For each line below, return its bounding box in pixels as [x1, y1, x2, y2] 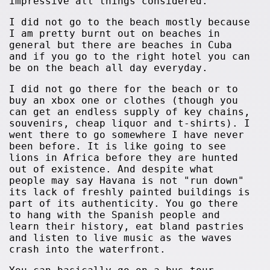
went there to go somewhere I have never [9, 129, 245, 140]
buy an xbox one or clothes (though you [9, 95, 239, 106]
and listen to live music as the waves [9, 232, 233, 243]
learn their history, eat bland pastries [9, 221, 245, 232]
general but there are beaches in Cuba [9, 39, 233, 51]
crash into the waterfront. [9, 243, 166, 255]
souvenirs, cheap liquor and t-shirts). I [9, 118, 251, 129]
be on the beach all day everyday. [9, 62, 209, 74]
